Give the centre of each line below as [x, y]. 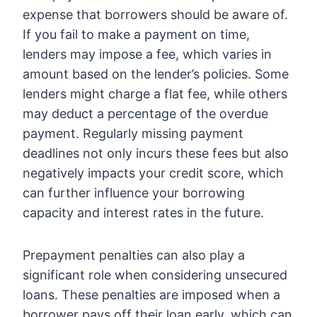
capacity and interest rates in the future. [143, 213]
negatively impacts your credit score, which [153, 173]
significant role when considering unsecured [155, 275]
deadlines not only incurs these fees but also [156, 154]
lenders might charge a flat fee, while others [155, 94]
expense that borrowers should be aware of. [155, 15]
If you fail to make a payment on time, [136, 35]
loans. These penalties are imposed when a [151, 295]
